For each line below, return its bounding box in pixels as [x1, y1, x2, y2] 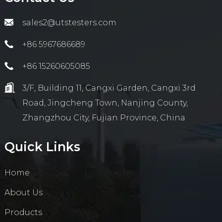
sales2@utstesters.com [22, 17, 116, 27]
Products [4, 207, 42, 217]
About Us [4, 187, 43, 197]
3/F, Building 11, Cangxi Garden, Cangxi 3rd [22, 83, 196, 93]
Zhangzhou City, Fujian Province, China [22, 112, 185, 122]
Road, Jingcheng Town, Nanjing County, [22, 98, 188, 108]
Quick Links [4, 139, 80, 154]
